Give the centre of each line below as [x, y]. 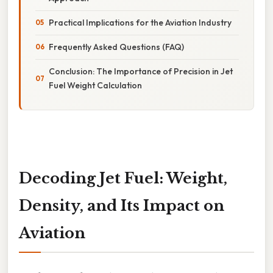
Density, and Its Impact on [122, 205]
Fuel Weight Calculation [95, 85]
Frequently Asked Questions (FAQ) [116, 47]
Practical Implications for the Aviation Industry [140, 22]
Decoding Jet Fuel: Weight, [123, 178]
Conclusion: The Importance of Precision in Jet [141, 71]
